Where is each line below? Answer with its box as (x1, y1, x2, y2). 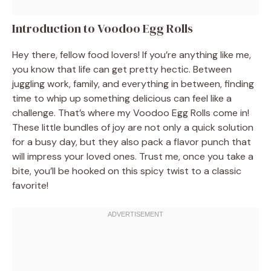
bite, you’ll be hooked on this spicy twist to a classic (12, 164, 241, 177)
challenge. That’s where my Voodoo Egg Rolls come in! (12, 106, 249, 119)
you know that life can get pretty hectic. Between (12, 62, 232, 76)
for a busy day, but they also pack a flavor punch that (12, 135, 251, 148)
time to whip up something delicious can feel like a (12, 91, 232, 105)
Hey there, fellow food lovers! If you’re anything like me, (12, 48, 251, 61)
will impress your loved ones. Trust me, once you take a (12, 149, 253, 163)
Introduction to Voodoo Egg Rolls (12, 19, 193, 37)
